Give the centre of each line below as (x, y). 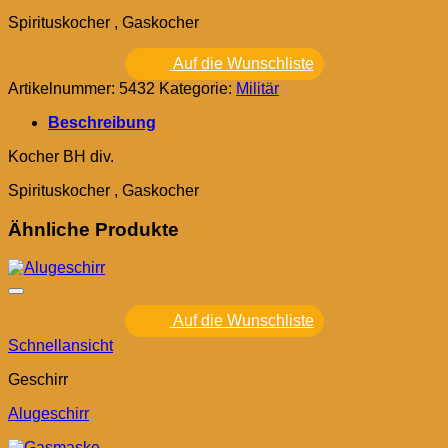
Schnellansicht (60, 346)
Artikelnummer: (63, 88)
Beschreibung (102, 122)
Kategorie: (197, 88)
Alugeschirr (48, 414)
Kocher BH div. (61, 156)
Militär (257, 88)
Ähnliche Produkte (93, 229)
